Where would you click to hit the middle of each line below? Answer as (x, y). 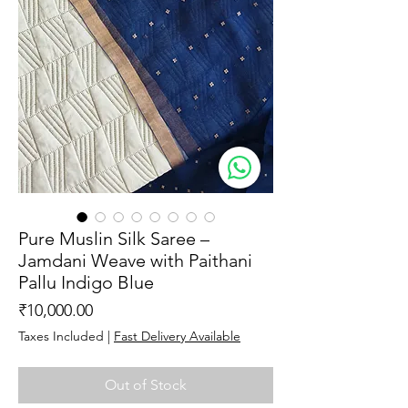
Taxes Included (61, 336)
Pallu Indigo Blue (86, 282)
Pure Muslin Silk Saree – (114, 238)
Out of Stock (146, 384)
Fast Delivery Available (177, 336)
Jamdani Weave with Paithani (135, 260)
